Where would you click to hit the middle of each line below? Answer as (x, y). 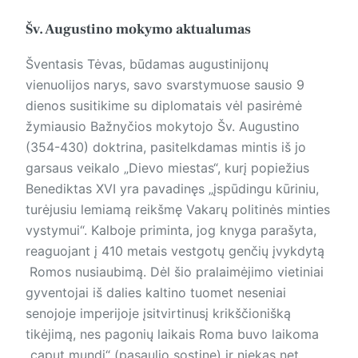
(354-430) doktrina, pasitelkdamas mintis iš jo (166, 147)
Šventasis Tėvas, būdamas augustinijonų (147, 64)
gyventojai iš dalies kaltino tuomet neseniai (156, 293)
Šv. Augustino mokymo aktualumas (138, 29)
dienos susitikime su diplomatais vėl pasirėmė (164, 106)
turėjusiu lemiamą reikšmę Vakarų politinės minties (178, 210)
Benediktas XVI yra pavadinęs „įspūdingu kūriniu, (172, 189)
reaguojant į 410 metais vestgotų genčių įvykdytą (175, 251)
